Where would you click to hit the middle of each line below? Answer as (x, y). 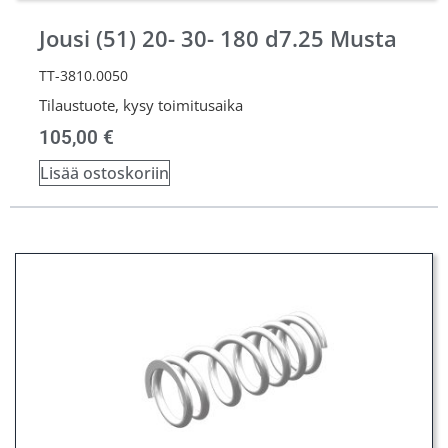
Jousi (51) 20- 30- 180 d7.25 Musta (218, 38)
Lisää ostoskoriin (104, 173)
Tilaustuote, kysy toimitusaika (141, 105)
